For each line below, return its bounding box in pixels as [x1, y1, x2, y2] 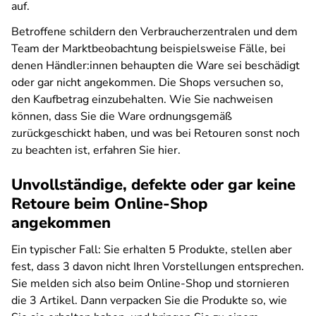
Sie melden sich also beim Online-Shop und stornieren [11, 276, 289, 291]
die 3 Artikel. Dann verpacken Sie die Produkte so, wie [11, 293, 287, 308]
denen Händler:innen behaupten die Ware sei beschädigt [11, 58, 300, 73]
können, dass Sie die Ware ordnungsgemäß [11, 109, 232, 124]
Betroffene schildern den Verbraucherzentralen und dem [11, 24, 298, 39]
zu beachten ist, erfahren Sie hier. [11, 142, 181, 158]
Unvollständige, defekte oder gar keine [11, 174, 296, 195]
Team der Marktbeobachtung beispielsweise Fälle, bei [11, 41, 286, 56]
